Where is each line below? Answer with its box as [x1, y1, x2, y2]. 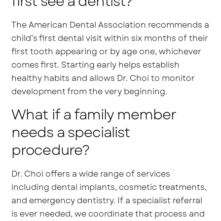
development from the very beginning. [11, 85, 168, 97]
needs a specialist [11, 122, 130, 143]
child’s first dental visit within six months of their [11, 32, 209, 44]
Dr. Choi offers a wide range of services [11, 168, 171, 180]
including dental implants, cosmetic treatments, [11, 181, 207, 193]
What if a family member [11, 104, 176, 125]
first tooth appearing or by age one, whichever [11, 45, 202, 57]
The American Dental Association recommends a [11, 19, 210, 31]
